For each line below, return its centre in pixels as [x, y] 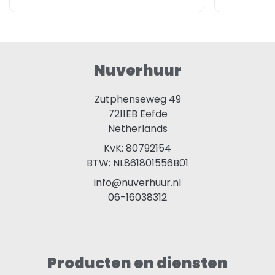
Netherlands [137, 129]
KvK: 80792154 [137, 149]
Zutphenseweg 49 [137, 99]
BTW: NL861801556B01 [137, 163]
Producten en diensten [137, 263]
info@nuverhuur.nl [137, 183]
